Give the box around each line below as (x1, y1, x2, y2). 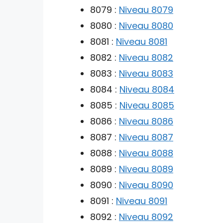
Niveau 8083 (119, 67, 173, 80)
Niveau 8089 (119, 162, 173, 175)
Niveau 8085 (119, 99, 174, 111)
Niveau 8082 (119, 51, 173, 64)
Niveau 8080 (119, 19, 173, 32)
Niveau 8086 (119, 114, 173, 127)
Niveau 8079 (119, 3, 173, 16)
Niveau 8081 (116, 35, 167, 48)
